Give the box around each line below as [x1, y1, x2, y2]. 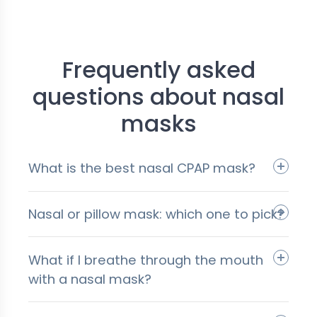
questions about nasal [33, 80, 284, 113]
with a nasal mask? [28, 270, 151, 288]
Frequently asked [62, 53, 255, 86]
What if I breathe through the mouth [28, 250, 263, 269]
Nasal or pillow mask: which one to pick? [28, 204, 284, 223]
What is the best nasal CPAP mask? [28, 159, 255, 178]
